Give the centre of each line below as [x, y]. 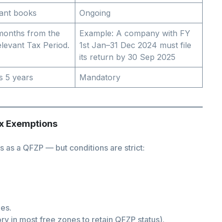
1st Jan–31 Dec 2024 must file [135, 45]
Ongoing [95, 13]
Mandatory [100, 78]
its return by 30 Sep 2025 [127, 57]
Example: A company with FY [135, 33]
